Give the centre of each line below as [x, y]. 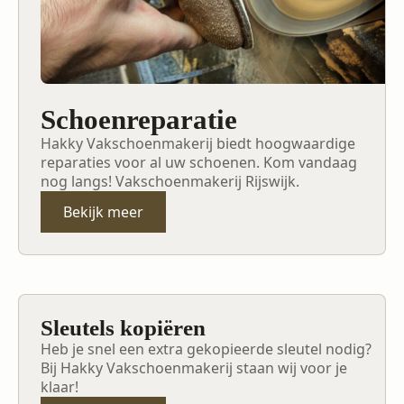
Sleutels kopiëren [123, 327]
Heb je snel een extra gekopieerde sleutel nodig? [206, 349]
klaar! [60, 386]
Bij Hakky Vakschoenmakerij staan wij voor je [194, 367]
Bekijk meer [103, 211]
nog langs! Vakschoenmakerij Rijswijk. [170, 181]
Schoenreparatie [139, 119]
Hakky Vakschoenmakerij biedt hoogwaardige [198, 143]
